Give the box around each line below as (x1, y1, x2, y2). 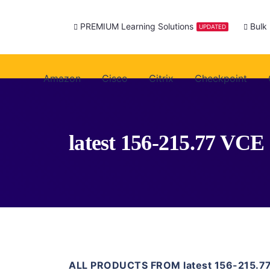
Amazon (43, 72, 81, 84)
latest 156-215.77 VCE (69, 131, 265, 155)
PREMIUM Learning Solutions (80, 21, 193, 32)
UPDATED (198, 22, 226, 30)
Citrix (148, 72, 174, 84)
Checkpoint (194, 72, 247, 84)
